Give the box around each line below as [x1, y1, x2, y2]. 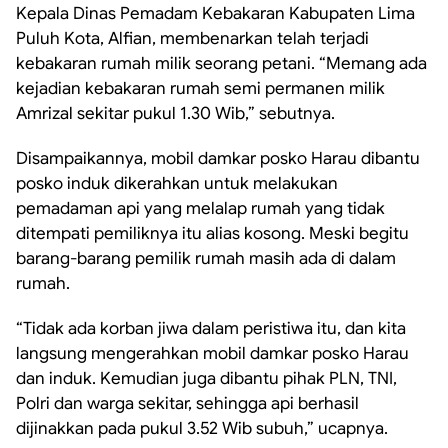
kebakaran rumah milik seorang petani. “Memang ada [16, 53, 427, 74]
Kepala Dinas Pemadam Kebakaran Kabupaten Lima [16, 3, 415, 24]
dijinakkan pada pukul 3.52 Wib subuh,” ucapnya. [16, 418, 388, 439]
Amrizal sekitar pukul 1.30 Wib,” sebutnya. [16, 103, 335, 124]
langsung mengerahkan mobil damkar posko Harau [16, 343, 409, 364]
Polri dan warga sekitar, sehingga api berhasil [16, 393, 359, 414]
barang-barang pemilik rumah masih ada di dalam [16, 248, 396, 269]
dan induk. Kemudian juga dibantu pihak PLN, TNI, [16, 368, 397, 389]
